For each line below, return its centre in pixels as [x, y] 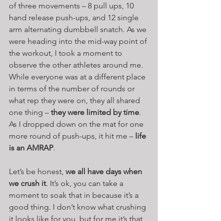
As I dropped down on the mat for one [77, 124]
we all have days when [105, 171]
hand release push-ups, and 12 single [75, 17]
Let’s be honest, [37, 171]
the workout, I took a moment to [67, 53]
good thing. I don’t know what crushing [78, 207]
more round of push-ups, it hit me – [72, 136]
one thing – [30, 112]
